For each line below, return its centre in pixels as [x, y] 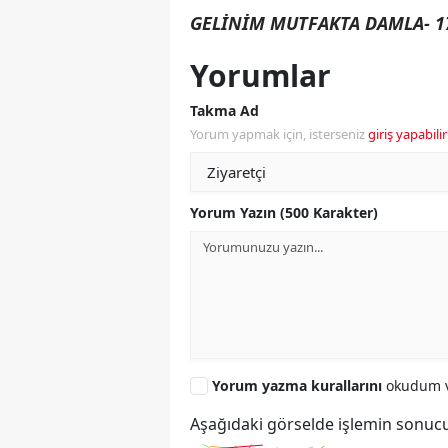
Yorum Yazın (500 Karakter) [284, 213]
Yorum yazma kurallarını [299, 386]
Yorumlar [260, 76]
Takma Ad [224, 111]
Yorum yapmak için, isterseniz [279, 134]
